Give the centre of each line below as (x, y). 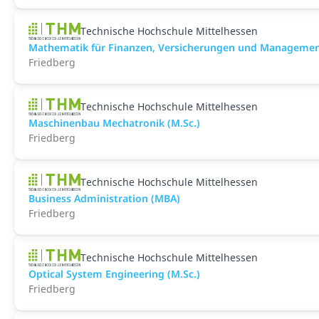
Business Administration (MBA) (104, 198)
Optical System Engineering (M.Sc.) (114, 274)
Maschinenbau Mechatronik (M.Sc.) (114, 123)
